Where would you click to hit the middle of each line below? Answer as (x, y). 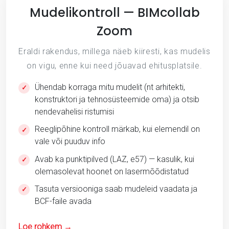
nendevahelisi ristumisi (74, 111)
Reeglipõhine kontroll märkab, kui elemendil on (117, 129)
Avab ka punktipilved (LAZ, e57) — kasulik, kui (114, 159)
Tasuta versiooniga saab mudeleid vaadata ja (116, 189)
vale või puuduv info (70, 142)
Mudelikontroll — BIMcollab (114, 12)
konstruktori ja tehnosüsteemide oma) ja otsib (117, 99)
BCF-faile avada (63, 201)
